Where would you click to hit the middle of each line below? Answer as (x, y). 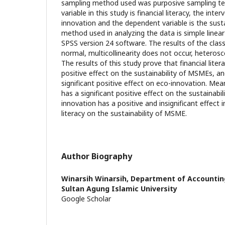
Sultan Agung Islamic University (119, 188)
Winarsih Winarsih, (96, 178)
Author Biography (97, 156)
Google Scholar (86, 198)
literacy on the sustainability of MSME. (124, 113)
